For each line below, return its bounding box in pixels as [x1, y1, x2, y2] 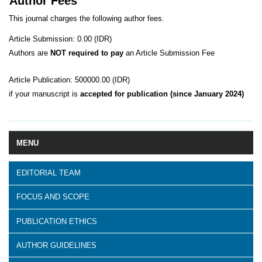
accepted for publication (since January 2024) [80, 89, 244, 98]
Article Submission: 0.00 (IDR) [9, 34, 112, 43]
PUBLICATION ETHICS [16, 216, 97, 226]
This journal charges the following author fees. [9, 13, 164, 23]
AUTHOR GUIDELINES [16, 240, 96, 250]
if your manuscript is [9, 89, 80, 98]
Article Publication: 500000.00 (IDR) [9, 75, 130, 84]
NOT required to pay [50, 48, 123, 57]
